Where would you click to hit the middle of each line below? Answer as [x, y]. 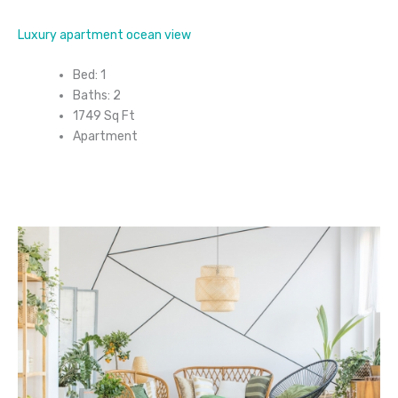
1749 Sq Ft [104, 116]
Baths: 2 [97, 96]
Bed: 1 [89, 76]
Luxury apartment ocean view [104, 35]
